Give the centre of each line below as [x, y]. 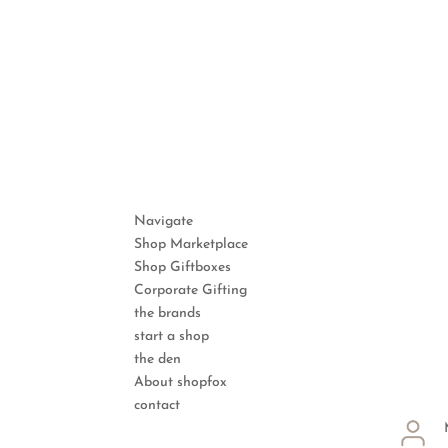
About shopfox [181, 382]
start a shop [172, 336]
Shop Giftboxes [183, 267]
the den [158, 359]
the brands [168, 313]
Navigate [164, 221]
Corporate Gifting [191, 290]
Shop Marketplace [191, 244]
